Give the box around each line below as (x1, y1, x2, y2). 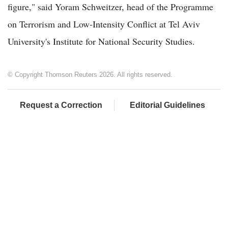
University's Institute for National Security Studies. (8, 35, 195, 48)
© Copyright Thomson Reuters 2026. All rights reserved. (8, 71, 173, 79)
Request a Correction (19, 101, 102, 110)
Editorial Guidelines (130, 101, 205, 110)
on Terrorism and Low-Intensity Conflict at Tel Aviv (8, 18, 200, 31)
